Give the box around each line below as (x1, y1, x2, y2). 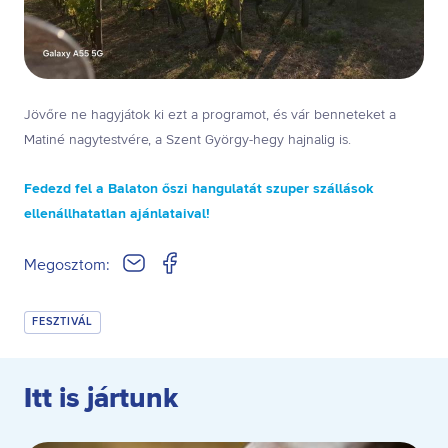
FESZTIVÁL (32, 315, 93, 330)
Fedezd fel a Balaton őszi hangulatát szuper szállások (24, 180, 373, 199)
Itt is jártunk (24, 381, 178, 419)
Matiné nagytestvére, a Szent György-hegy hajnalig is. (24, 131, 351, 150)
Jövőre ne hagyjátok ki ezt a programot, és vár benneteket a (24, 106, 396, 125)
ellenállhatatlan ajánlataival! (24, 205, 210, 224)
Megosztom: (24, 255, 110, 276)
